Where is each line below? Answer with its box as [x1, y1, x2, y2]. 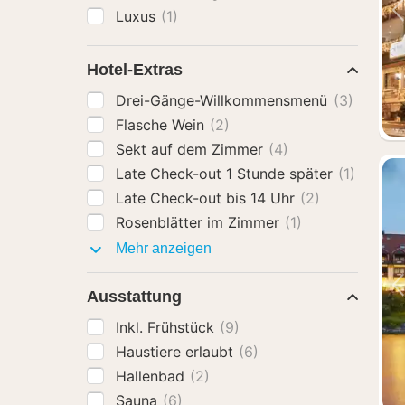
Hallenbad [116, 367, 189, 385]
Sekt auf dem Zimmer [116, 140, 268, 158]
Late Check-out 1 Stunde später [116, 165, 337, 183]
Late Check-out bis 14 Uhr [116, 189, 299, 207]
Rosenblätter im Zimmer [116, 213, 284, 231]
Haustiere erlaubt [116, 343, 238, 361]
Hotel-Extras [87, 61, 183, 79]
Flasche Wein [116, 116, 209, 134]
